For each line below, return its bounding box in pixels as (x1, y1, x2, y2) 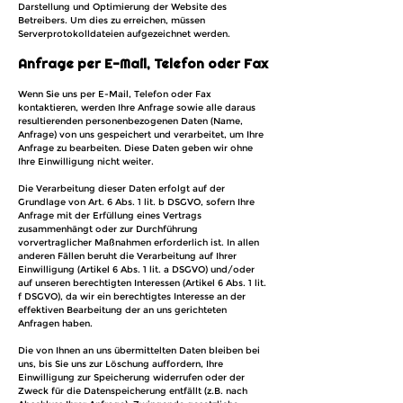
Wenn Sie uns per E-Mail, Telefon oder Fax (18, 88, 211, 100)
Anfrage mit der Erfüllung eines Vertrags (18, 210, 201, 221)
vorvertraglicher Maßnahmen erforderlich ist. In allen (18, 237, 259, 248)
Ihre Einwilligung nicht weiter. (18, 156, 154, 167)
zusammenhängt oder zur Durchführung (18, 223, 198, 235)
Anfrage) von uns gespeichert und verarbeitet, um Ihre (18, 129, 264, 140)
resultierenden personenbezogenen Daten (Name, (18, 115, 243, 127)
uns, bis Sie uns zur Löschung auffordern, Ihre (18, 358, 223, 370)
